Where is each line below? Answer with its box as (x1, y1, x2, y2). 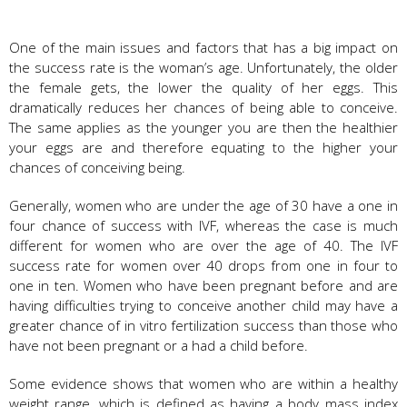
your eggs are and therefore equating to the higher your (9, 137, 398, 156)
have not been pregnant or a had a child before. (9, 335, 308, 354)
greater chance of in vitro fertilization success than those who (9, 315, 398, 334)
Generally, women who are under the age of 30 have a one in (9, 195, 398, 214)
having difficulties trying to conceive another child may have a (9, 295, 398, 314)
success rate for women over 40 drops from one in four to (9, 255, 398, 274)
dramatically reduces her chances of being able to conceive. (9, 97, 398, 116)
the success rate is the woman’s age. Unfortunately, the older (9, 57, 398, 76)
